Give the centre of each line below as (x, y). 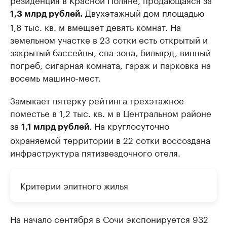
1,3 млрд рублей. (46, 14)
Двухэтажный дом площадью (143, 12)
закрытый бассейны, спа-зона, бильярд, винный (110, 52)
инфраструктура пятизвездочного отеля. (95, 152)
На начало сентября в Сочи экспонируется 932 (109, 219)
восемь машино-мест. (55, 77)
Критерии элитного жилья (74, 185)
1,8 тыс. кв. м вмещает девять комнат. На (96, 27)
